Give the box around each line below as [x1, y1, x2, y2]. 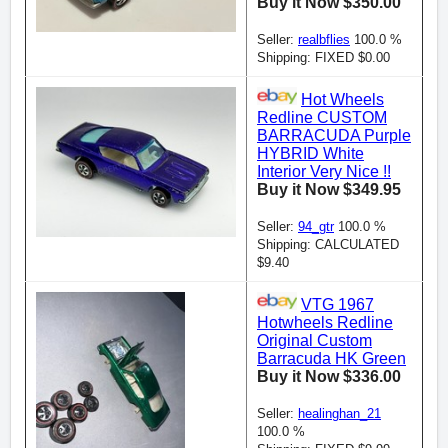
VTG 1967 [301, 296, 374, 314]
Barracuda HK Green [257, 350, 406, 368]
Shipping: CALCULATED [257, 237, 399, 253]
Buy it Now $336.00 [257, 368, 401, 386]
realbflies [298, 32, 350, 48]
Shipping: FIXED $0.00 [257, 50, 390, 66]
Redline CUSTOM [257, 109, 387, 127]
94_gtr [298, 219, 334, 235]
